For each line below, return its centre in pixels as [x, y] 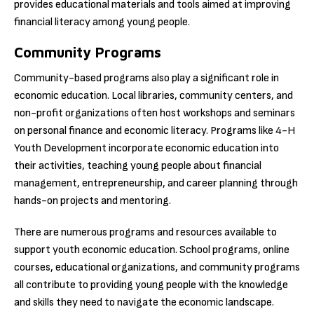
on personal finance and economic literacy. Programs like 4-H [155, 131]
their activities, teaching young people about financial [138, 166]
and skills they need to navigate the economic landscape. [144, 302]
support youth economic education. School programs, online [152, 250]
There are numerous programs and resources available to [145, 232]
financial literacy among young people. [102, 22]
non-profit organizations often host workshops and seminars [155, 114]
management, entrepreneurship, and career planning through [156, 184]
